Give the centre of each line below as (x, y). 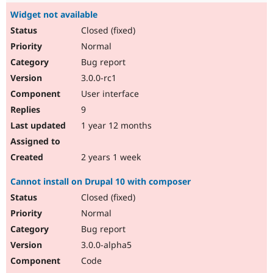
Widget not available (54, 15)
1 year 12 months (115, 126)
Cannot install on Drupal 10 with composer (101, 182)
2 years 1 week (110, 157)
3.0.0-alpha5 (105, 245)
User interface (109, 94)
